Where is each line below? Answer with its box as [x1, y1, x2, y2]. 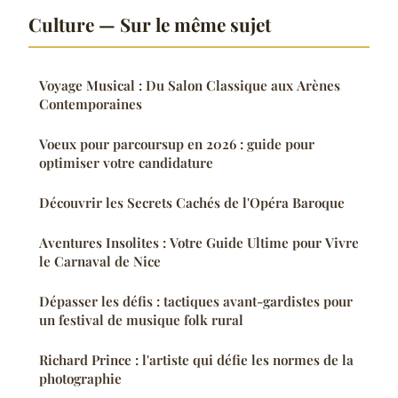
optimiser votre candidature [39, 153, 213, 171]
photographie [39, 369, 122, 387]
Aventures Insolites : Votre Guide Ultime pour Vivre [39, 233, 359, 251]
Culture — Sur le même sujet [28, 11, 271, 36]
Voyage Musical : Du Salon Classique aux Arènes [39, 76, 340, 94]
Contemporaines [39, 94, 142, 113]
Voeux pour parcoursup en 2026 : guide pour [39, 134, 314, 153]
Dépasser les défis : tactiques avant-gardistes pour [39, 291, 353, 310]
